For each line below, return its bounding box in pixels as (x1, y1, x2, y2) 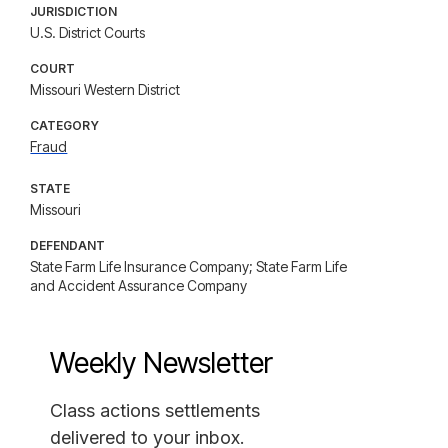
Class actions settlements (50, 400, 261, 421)
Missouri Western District (30, 81, 181, 98)
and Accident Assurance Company (30, 277, 248, 294)
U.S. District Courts (30, 24, 146, 41)
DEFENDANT (30, 238, 106, 253)
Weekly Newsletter (50, 346, 274, 380)
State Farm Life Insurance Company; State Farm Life (30, 258, 348, 275)
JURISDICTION (30, 4, 118, 19)
